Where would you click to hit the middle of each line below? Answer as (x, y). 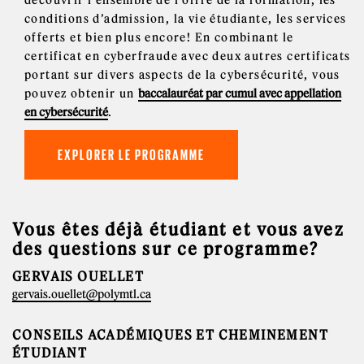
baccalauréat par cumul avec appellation (240, 93)
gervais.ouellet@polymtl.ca (82, 294)
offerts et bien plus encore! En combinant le (159, 37)
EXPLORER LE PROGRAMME (131, 154)
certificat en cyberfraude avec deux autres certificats (188, 56)
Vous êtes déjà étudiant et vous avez (178, 229)
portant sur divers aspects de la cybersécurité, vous (182, 74)
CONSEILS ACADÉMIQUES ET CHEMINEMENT (170, 334)
